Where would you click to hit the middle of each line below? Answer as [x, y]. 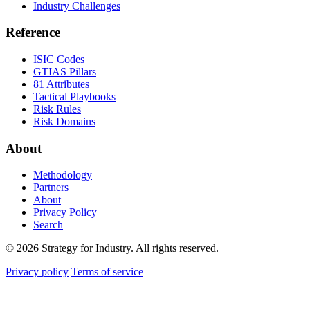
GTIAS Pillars [65, 71]
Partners [51, 188]
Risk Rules [57, 109]
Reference [33, 33]
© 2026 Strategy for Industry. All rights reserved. [112, 248]
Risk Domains [64, 121]
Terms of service [107, 272]
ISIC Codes [59, 59]
